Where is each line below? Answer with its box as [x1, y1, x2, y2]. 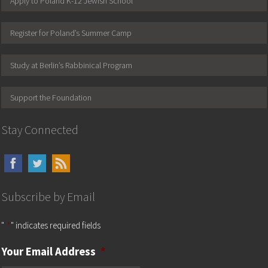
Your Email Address [1, 245, 96, 259]
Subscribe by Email [1, 189, 96, 205]
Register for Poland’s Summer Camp [10, 28, 132, 39]
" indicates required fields [11, 220, 101, 232]
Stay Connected [1, 122, 79, 138]
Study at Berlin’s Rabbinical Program [10, 60, 133, 71]
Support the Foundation [10, 92, 92, 103]
